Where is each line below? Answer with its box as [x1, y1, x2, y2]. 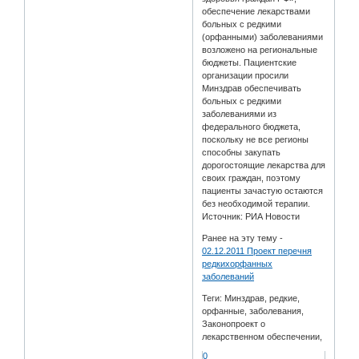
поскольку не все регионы [202, 134, 309, 144]
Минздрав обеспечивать [202, 83, 302, 93]
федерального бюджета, [202, 121, 301, 131]
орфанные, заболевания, [202, 305, 305, 316]
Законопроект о [202, 318, 266, 329]
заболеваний [202, 271, 255, 281]
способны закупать [202, 147, 281, 157]
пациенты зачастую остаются [202, 185, 324, 196]
